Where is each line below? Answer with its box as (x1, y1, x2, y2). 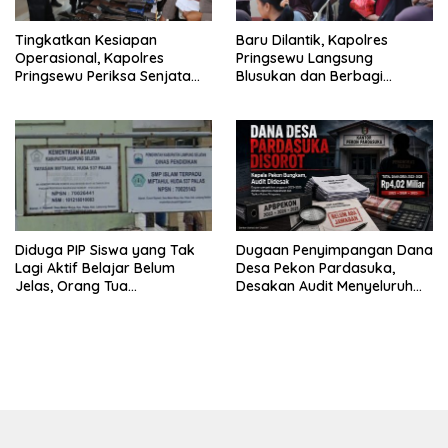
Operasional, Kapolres (15, 49, 164, 68)
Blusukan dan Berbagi (236, 67, 383, 86)
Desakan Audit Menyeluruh (236, 277, 413, 296)
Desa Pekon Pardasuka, (236, 259, 395, 278)
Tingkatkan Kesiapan (15, 31, 157, 50)
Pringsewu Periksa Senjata (15, 67, 191, 86)
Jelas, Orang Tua (15, 277, 128, 296)
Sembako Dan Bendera (236, 85, 392, 104)
